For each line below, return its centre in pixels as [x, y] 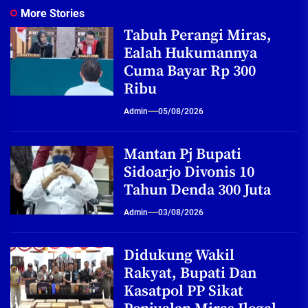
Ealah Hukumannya [190, 53]
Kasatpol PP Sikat [184, 291]
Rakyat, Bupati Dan [190, 273]
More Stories [53, 13]
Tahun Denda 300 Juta [197, 190]
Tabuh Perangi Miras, [198, 35]
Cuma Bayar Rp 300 [190, 71]
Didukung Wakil [179, 255]
